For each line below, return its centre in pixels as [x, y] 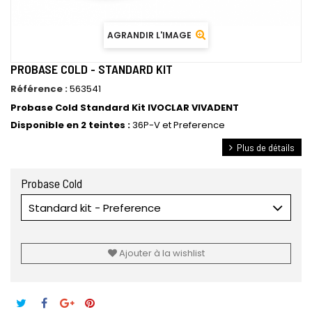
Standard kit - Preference [95, 208]
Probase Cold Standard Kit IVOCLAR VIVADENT [125, 108]
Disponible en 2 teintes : [71, 125]
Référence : [39, 89]
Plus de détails [266, 147]
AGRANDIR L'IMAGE [149, 35]
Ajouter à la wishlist [161, 253]
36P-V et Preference [179, 125]
